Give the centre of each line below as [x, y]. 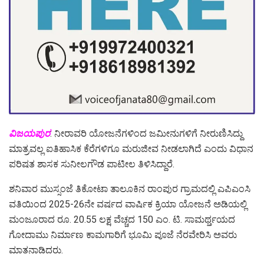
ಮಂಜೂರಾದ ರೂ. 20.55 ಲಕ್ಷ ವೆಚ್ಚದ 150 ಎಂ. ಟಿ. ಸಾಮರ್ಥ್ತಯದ [122, 219]
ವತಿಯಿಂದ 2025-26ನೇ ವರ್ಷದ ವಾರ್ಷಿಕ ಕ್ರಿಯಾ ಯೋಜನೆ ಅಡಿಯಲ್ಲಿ [128, 204]
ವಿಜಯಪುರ [29, 133]
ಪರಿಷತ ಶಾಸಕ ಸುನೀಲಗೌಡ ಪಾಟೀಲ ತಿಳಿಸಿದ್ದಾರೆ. [92, 164]
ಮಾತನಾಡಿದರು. [36, 250]
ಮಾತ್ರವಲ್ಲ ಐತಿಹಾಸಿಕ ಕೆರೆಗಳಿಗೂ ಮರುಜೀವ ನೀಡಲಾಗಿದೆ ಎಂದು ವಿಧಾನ [131, 148]
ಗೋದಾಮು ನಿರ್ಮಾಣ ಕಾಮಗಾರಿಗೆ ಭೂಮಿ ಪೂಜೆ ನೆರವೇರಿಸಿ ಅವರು [123, 235]
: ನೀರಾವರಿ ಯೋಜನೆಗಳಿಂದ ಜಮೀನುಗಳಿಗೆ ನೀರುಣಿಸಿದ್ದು [146, 133]
